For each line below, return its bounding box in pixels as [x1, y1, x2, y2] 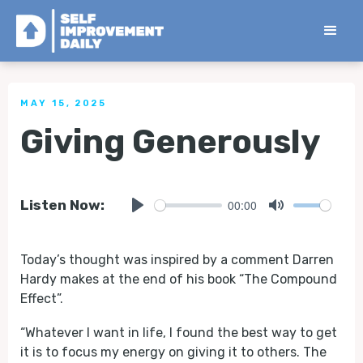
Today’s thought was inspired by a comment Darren [20, 252, 334, 267]
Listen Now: [20, 197, 105, 213]
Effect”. [20, 291, 63, 306]
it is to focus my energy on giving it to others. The [20, 344, 327, 360]
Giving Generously [20, 122, 320, 161]
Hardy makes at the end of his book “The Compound [20, 271, 337, 287]
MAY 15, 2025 [20, 98, 107, 109]
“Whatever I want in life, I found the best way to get [20, 325, 337, 340]
